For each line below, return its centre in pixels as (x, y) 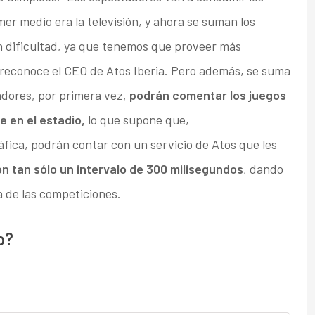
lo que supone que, (137, 120)
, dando (263, 169)
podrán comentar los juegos (207, 95)
